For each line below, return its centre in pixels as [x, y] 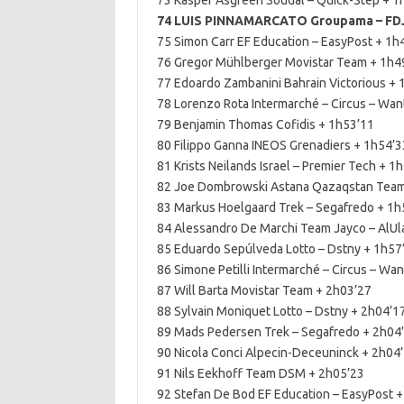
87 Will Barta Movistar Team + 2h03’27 [264, 290]
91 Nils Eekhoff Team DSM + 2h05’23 [260, 373]
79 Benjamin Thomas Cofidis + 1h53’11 [265, 124]
